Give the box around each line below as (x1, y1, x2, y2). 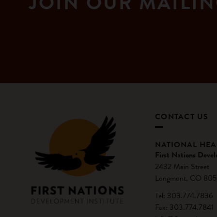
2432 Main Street (155, 161, 209, 172)
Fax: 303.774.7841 (155, 201, 214, 213)
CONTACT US (155, 111, 209, 122)
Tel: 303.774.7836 (155, 190, 213, 201)
